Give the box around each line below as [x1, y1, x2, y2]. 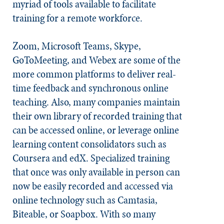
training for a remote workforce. [12, 10, 142, 25]
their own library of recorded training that [12, 108, 182, 123]
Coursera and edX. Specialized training [12, 150, 169, 165]
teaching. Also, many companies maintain [12, 94, 180, 109]
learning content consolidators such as [12, 136, 166, 151]
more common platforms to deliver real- [12, 66, 176, 81]
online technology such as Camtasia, [12, 192, 157, 207]
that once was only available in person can [12, 164, 180, 179]
